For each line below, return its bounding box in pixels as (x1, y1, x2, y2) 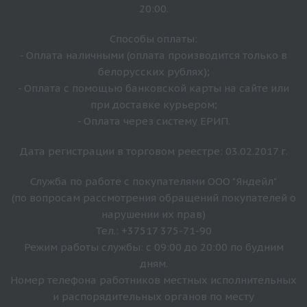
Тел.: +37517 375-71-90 (95, 223, 212, 237)
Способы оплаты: (110, 32, 197, 45)
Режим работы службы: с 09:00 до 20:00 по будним (23, 240, 284, 254)
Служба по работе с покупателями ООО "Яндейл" (30, 174, 277, 188)
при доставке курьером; (90, 97, 217, 111)
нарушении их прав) (101, 207, 206, 221)
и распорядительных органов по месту (53, 289, 254, 303)
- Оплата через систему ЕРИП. (77, 114, 230, 127)
